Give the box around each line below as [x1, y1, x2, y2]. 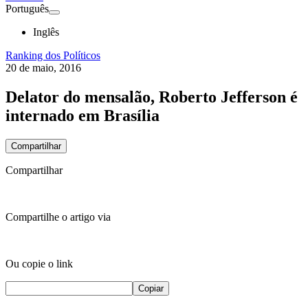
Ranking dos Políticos [5, 49, 100, 61]
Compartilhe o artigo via [5, 210, 111, 223]
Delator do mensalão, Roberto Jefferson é [5, 87, 298, 106]
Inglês [33, 26, 59, 38]
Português [5, 3, 49, 14]
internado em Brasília [5, 106, 159, 124]
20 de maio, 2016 [5, 62, 81, 74]
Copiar [138, 283, 164, 294]
